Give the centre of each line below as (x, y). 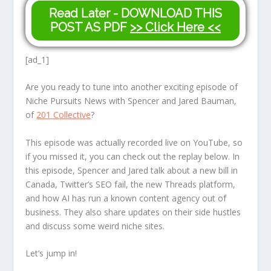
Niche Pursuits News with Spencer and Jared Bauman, (131, 101)
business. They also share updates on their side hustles (133, 212)
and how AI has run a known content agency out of (126, 198)
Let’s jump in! (53, 253)
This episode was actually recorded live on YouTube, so (134, 142)
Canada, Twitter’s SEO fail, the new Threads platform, (131, 184)
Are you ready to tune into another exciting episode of (132, 87)
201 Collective (64, 115)
